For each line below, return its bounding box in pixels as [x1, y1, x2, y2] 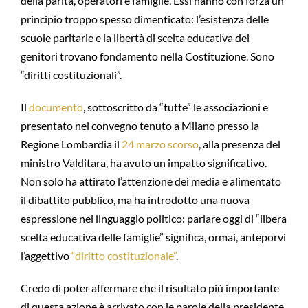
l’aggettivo [20, 249, 71, 263]
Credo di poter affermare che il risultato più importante [20, 281, 279, 295]
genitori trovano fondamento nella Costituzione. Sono [20, 49, 274, 63]
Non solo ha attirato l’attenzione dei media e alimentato [20, 175, 281, 188]
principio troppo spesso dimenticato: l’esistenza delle [20, 12, 269, 26]
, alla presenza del [198, 137, 280, 151]
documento [28, 100, 83, 114]
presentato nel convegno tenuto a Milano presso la [20, 119, 259, 133]
